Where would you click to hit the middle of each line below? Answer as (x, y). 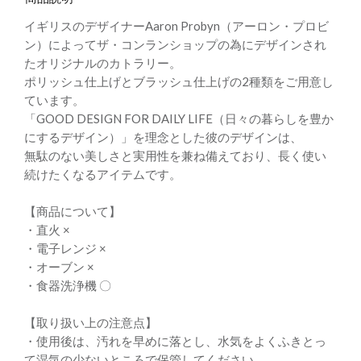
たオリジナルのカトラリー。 (103, 63)
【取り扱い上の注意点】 (91, 322)
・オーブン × (59, 267)
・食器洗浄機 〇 (68, 285)
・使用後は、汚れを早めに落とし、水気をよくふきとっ (175, 341)
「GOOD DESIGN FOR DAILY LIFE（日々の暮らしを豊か (179, 118)
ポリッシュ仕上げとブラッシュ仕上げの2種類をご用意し (179, 81)
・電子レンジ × (65, 248)
